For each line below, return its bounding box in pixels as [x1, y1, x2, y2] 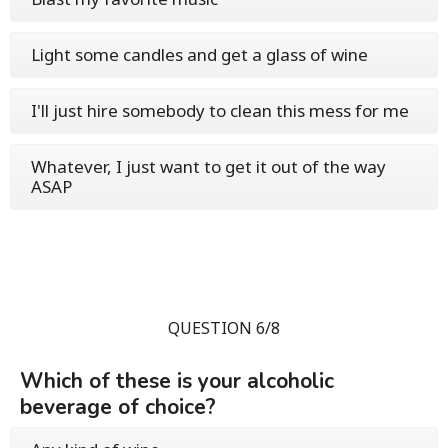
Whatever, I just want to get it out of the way [31, 155, 386, 179]
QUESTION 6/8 [168, 317, 280, 340]
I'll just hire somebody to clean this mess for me [31, 99, 409, 123]
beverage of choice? [20, 393, 216, 422]
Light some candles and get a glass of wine [31, 43, 368, 67]
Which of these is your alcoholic [20, 367, 334, 396]
